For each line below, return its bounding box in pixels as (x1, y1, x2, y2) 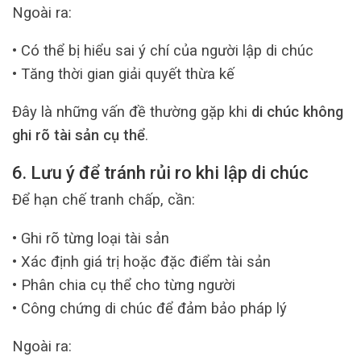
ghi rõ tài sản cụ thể (12, 127, 145, 144)
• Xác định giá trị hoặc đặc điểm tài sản (12, 252, 271, 270)
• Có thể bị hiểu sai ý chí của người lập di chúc (12, 41, 313, 59)
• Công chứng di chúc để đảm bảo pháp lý (12, 299, 287, 317)
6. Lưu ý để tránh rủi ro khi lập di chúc (12, 162, 309, 183)
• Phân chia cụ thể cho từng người (12, 276, 235, 293)
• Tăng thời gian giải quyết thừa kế (12, 64, 234, 82)
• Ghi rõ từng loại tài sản (12, 229, 169, 247)
